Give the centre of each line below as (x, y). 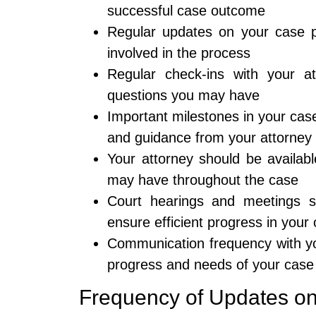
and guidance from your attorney (209, 138)
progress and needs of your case (211, 265)
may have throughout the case (203, 180)
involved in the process (179, 53)
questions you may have (183, 96)
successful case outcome (186, 11)
